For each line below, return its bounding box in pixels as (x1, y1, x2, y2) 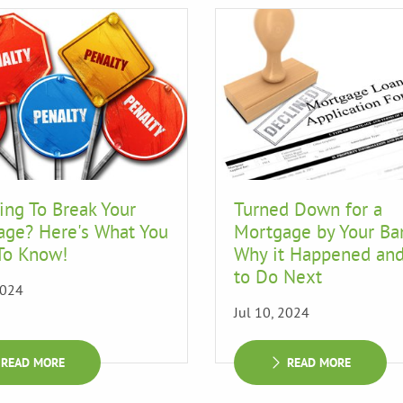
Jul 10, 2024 (234, 303, 309, 321)
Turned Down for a (234, 197, 382, 221)
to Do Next (234, 264, 322, 289)
